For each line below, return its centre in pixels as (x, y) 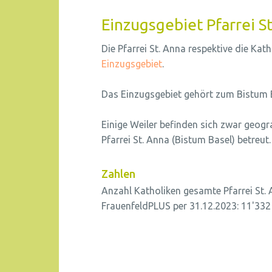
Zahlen (118, 174)
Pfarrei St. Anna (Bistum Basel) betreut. (186, 140)
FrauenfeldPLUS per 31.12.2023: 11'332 (186, 206)
